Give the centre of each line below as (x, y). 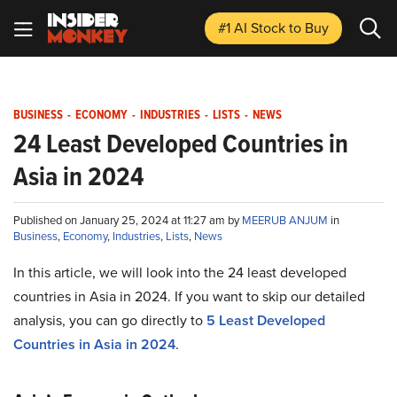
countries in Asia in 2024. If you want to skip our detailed (189, 296)
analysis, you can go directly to (110, 320)
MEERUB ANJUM (286, 220)
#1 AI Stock (253, 27)
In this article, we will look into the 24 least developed (180, 272)
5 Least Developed (266, 320)
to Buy (309, 27)
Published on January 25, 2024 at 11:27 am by (128, 220)
